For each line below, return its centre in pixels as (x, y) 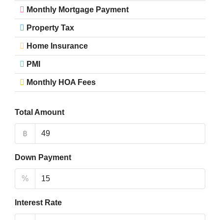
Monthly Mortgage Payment (78, 10)
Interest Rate (38, 203)
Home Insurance (57, 46)
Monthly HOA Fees (61, 82)
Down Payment (43, 157)
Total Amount (40, 112)
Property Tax (50, 28)
